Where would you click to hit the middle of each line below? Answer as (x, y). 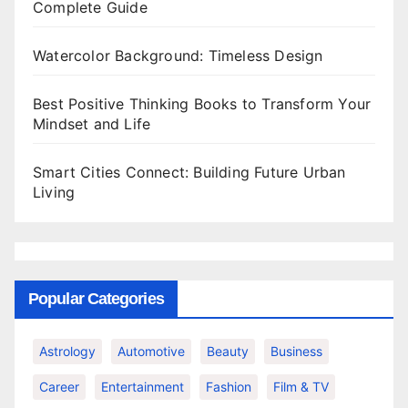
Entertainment (143, 387)
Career (59, 387)
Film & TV (301, 387)
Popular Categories (96, 299)
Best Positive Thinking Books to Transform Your (202, 103)
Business (296, 352)
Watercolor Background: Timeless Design (178, 55)
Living (54, 192)
